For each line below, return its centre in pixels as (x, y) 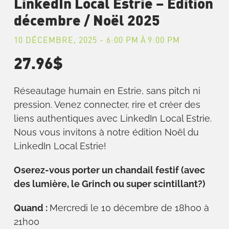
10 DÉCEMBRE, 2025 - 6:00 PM (76, 40)
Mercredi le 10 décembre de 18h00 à (129, 208)
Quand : (30, 208)
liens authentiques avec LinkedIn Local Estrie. (112, 119)
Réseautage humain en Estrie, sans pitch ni (107, 91)
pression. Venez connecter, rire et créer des (107, 105)
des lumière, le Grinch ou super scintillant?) (109, 184)
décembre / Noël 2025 (87, 22)
